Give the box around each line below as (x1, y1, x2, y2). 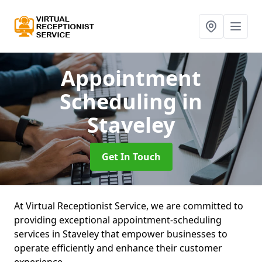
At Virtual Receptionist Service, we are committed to (14, 199, 243, 212)
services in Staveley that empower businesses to (14, 227, 227, 240)
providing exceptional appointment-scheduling (14, 213, 222, 226)
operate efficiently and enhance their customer (14, 242, 222, 254)
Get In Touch (101, 150, 161, 163)
